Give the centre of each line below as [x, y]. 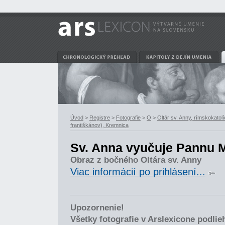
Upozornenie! [97, 208]
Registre [100, 118]
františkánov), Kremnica [99, 125]
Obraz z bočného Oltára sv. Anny [136, 160]
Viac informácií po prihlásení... [138, 172]
